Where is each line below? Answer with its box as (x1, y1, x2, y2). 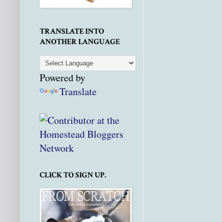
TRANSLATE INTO (40, 26, 104, 37)
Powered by (40, 71, 85, 85)
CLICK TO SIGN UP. (40, 170, 106, 181)
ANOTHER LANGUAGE (40, 37, 120, 48)
